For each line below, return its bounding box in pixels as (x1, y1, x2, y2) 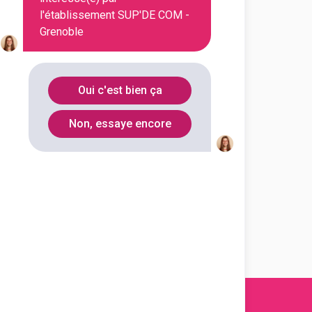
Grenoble (40, 25, 84, 38)
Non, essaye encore (68, 117, 171, 130)
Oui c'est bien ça (77, 84, 162, 97)
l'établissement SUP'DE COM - (40, 8, 189, 22)
